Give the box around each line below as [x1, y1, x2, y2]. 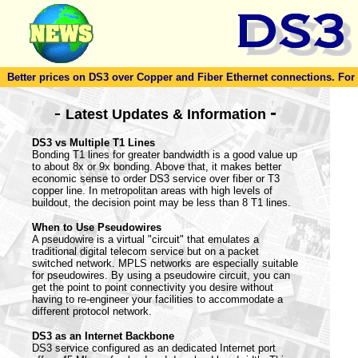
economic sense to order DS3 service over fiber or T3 [32, 173, 280, 185]
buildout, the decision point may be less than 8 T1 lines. [32, 197, 291, 209]
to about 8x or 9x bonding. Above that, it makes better [32, 161, 281, 173]
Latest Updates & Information [65, 106, 270, 122]
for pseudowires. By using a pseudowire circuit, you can [32, 269, 290, 281]
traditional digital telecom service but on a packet [32, 245, 259, 257]
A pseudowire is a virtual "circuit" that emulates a [32, 233, 259, 245]
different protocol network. [32, 305, 152, 317]
